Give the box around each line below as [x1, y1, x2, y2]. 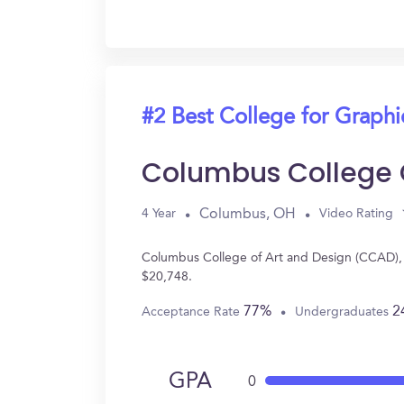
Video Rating [319, 207, 393, 220]
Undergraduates [295, 305, 392, 318]
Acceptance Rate [142, 305, 243, 318]
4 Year [142, 207, 176, 220]
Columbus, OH [199, 207, 296, 222]
